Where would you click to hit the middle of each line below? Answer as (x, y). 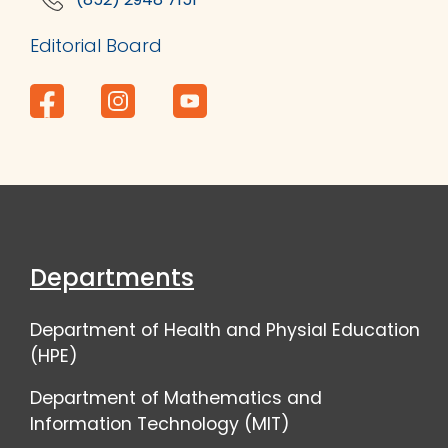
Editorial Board (96, 45)
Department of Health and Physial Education (225, 329)
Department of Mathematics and (176, 397)
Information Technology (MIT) (160, 423)
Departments (112, 277)
